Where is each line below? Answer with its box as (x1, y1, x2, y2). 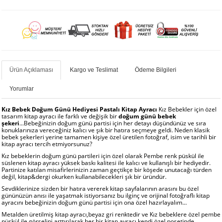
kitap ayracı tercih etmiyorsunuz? (1, 140, 92, 148)
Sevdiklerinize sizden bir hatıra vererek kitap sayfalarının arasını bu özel (1, 184, 199, 193)
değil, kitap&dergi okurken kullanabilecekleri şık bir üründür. (1, 172, 166, 181)
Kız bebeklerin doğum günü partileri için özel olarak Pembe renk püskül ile (1, 152, 204, 160)
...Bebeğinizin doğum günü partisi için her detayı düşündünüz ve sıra (19, 119, 206, 127)
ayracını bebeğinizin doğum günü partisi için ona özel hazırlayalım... (1, 198, 187, 207)
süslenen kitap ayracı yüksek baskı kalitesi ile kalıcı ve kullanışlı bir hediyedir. (1, 159, 211, 167)
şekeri (1, 119, 19, 127)
